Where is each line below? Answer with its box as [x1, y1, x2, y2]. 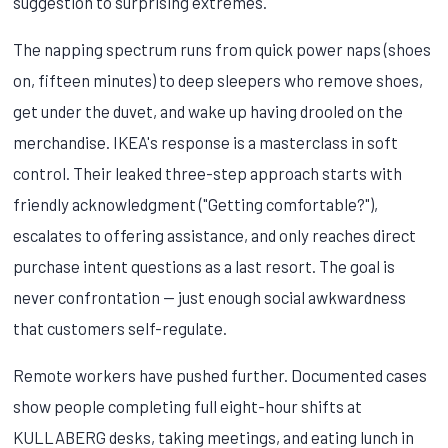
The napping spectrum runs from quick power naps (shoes [13, 38, 432, 59]
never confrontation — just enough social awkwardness [13, 286, 407, 307]
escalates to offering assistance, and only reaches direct [13, 224, 417, 245]
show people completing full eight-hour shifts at [13, 395, 363, 416]
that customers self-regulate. [13, 317, 228, 338]
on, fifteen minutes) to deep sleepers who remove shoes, [13, 69, 424, 90]
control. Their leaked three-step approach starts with [13, 162, 403, 183]
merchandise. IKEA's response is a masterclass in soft [13, 131, 399, 152]
